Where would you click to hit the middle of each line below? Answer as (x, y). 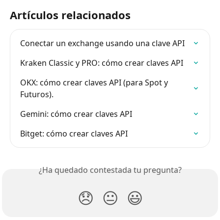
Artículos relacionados (70, 15)
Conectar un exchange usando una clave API (102, 43)
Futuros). (37, 95)
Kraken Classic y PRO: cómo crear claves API (102, 63)
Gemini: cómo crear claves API (76, 114)
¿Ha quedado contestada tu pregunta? (110, 170)
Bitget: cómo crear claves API (74, 134)
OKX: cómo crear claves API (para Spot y (95, 83)
